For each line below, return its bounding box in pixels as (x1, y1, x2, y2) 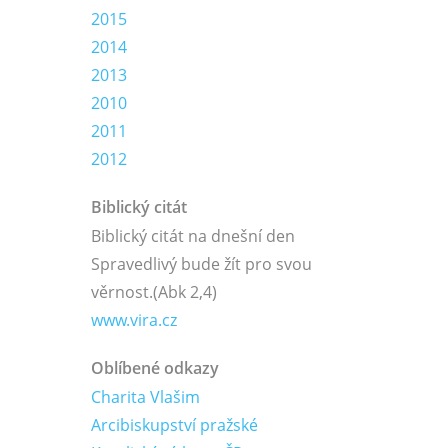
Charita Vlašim (91, 386, 200, 408)
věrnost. (91, 281, 153, 303)
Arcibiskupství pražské (91, 414, 258, 436)
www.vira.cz (91, 309, 177, 331)
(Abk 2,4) (153, 281, 217, 303)
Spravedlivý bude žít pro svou (91, 253, 312, 275)
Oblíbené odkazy (91, 357, 219, 379)
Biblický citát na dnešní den (91, 225, 295, 247)
